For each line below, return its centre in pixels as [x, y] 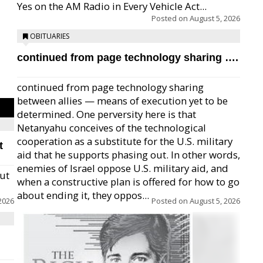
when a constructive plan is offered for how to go [128, 182]
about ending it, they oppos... [83, 195]
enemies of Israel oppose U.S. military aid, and [123, 168]
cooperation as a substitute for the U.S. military [125, 141]
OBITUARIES [50, 36]
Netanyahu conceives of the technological [112, 128]
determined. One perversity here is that [107, 114]
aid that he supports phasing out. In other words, [129, 155]
